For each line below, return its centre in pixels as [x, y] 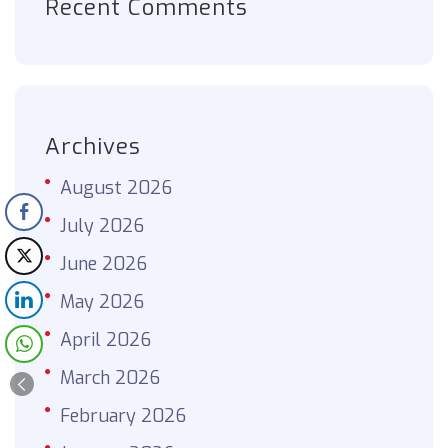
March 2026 [110, 378]
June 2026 [103, 264]
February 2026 [123, 416]
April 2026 [105, 340]
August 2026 [116, 188]
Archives [93, 147]
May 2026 [102, 302]
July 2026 [102, 226]
